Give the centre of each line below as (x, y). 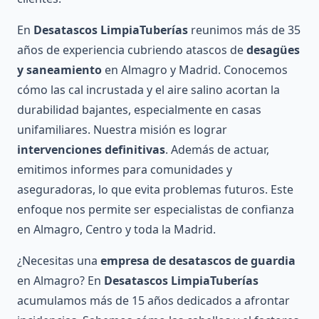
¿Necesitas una (59, 261)
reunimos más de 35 (244, 30)
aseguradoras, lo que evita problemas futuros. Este (155, 190)
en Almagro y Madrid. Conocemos (195, 70)
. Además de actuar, (217, 150)
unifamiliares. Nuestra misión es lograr (122, 130)
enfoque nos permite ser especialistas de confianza (156, 210)
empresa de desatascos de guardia (198, 261)
